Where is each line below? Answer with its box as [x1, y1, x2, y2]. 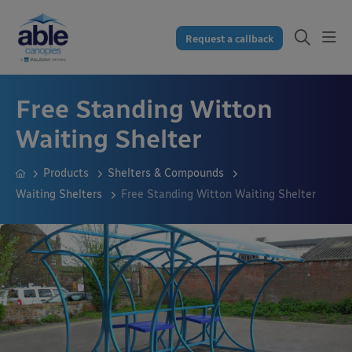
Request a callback [185, 32, 273, 45]
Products [43, 167, 92, 180]
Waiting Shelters [16, 188, 105, 201]
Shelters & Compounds [108, 167, 227, 180]
